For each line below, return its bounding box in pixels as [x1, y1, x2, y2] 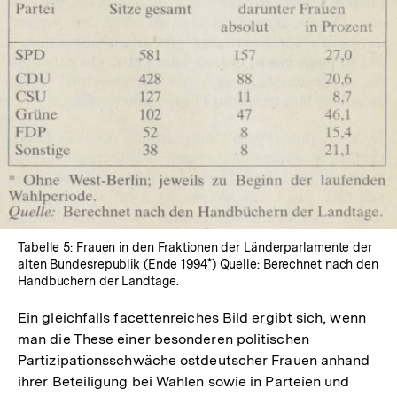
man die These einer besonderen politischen [18, 330, 309, 347]
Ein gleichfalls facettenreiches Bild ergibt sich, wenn [18, 308, 366, 326]
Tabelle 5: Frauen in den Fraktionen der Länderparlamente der [18, 239, 372, 254]
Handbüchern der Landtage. [18, 273, 179, 288]
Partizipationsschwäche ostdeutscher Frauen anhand [18, 351, 370, 369]
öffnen [198, 104, 241, 121]
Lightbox [198, 88, 257, 105]
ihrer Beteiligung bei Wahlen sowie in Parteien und [18, 372, 350, 390]
